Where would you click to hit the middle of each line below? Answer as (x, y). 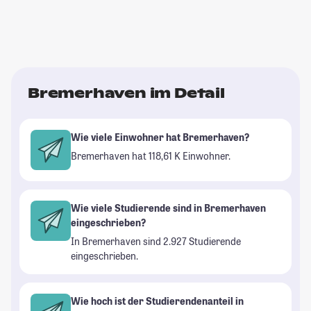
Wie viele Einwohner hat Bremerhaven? (160, 137)
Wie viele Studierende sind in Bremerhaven (168, 208)
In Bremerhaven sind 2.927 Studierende (156, 242)
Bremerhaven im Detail (126, 93)
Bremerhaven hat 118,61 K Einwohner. (151, 156)
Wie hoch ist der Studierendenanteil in (157, 301)
